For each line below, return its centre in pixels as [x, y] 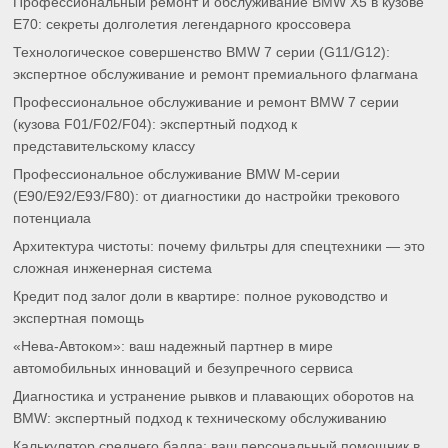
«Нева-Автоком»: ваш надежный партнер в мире [173, 347]
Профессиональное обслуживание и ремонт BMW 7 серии [206, 102]
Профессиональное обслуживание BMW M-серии [177, 175]
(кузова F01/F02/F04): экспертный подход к [155, 124]
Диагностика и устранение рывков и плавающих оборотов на [214, 397]
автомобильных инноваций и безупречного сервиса [183, 369]
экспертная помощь [79, 319]
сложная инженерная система [113, 269]
